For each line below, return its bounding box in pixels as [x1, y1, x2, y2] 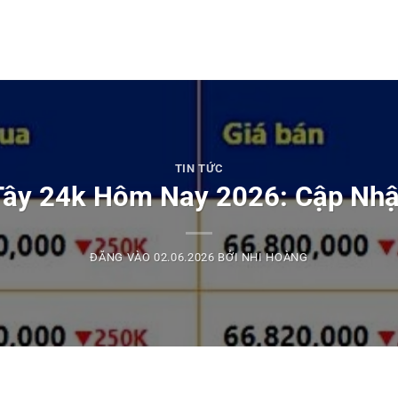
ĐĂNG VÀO [90, 251, 155, 265]
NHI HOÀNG [241, 251, 308, 265]
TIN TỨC [174, 161, 224, 175]
